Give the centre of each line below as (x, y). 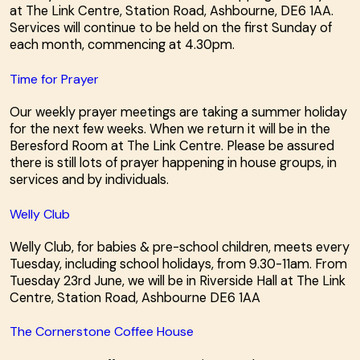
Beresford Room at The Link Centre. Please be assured (172, 146)
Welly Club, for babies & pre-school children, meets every (180, 247)
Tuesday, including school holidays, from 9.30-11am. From (178, 264)
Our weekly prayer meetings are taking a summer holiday (178, 112)
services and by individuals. (89, 180)
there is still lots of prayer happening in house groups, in (173, 163)
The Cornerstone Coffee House (102, 332)
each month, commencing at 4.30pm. (122, 45)
